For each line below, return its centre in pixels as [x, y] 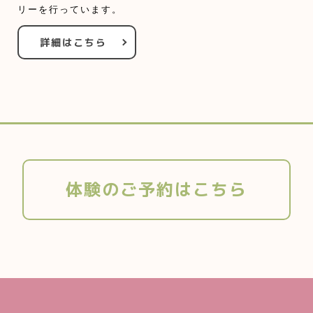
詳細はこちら [73, 43]
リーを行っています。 [70, 10]
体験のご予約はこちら [156, 190]
